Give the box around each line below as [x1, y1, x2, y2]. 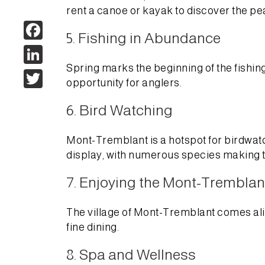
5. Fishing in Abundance [66, 29, 221, 46]
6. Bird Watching [66, 101, 173, 118]
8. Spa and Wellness [66, 245, 196, 263]
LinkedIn [42, 47, 86, 61]
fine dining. [66, 221, 119, 233]
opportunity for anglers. [66, 76, 182, 89]
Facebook [42, 23, 94, 37]
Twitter [42, 72, 80, 85]
